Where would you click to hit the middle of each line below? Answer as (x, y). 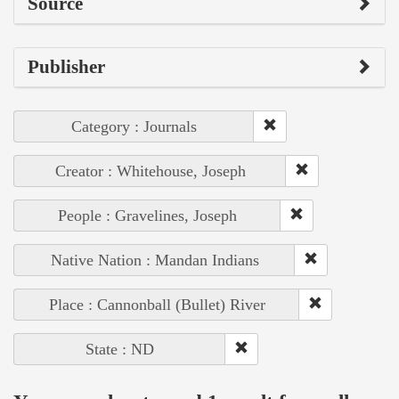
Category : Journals (134, 127)
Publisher (66, 67)
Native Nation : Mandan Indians (155, 261)
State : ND (120, 350)
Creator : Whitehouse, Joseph (150, 171)
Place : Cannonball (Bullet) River (157, 305)
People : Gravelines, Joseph (147, 216)
